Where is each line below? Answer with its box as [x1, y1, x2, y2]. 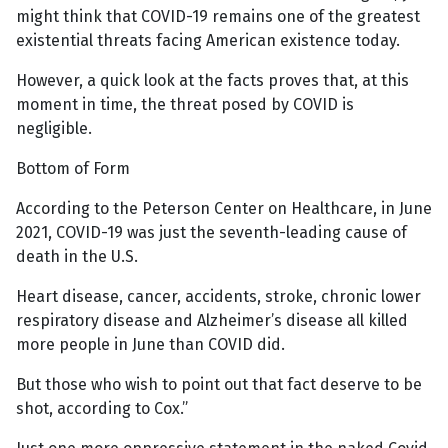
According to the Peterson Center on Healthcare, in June [16, 199, 432, 219]
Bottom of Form [16, 159, 130, 179]
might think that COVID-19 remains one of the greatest [16, 7, 420, 27]
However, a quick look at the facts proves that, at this [16, 71, 409, 91]
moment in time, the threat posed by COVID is [16, 95, 354, 115]
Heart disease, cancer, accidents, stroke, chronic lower [16, 287, 421, 307]
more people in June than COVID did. [16, 335, 285, 355]
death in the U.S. [16, 247, 138, 267]
